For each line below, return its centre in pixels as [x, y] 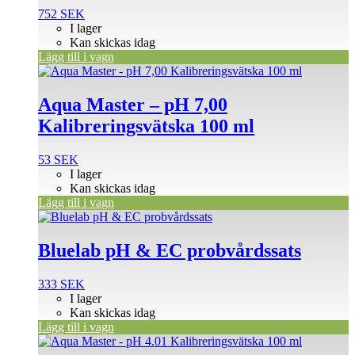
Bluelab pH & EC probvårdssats [170, 250]
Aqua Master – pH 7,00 [133, 105]
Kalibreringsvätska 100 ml [146, 126]
